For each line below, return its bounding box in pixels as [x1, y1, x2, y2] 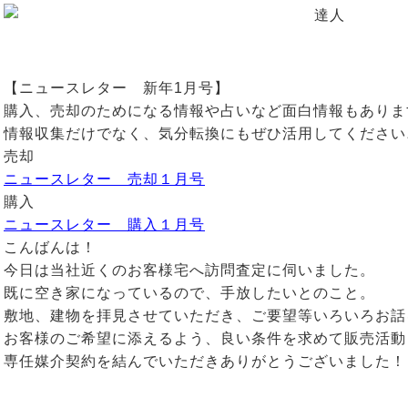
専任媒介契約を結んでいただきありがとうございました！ [4, 353, 406, 369]
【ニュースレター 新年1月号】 [4, 80, 229, 96]
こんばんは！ [4, 240, 97, 255]
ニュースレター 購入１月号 [4, 217, 205, 232]
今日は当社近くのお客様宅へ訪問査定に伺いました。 [4, 262, 375, 278]
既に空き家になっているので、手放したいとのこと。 [4, 285, 375, 301]
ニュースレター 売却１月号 [4, 171, 205, 187]
